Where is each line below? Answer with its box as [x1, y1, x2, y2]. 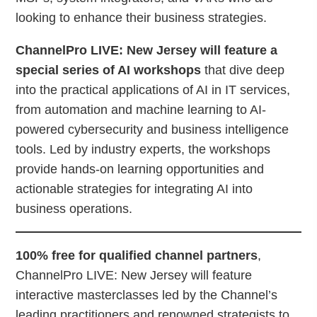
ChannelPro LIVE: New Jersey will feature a [16, 43, 278, 57]
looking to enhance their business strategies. [16, 11, 267, 25]
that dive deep [204, 63, 285, 77]
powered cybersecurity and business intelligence [16, 122, 289, 137]
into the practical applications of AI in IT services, [16, 83, 291, 97]
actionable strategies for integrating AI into [16, 182, 253, 196]
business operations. [16, 202, 133, 216]
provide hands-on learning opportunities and [16, 162, 265, 176]
